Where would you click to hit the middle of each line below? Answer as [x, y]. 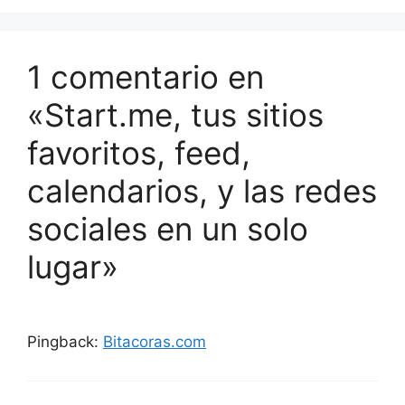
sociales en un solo [168, 228]
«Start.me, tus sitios [175, 114]
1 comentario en [146, 76]
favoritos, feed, [139, 152]
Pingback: [65, 341]
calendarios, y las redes [202, 190]
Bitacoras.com [155, 341]
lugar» [73, 266]
